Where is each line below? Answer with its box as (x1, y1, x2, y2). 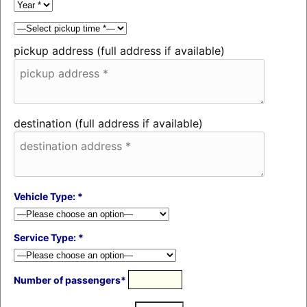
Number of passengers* (13, 273, 128, 286)
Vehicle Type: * (13, 190, 83, 202)
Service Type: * (13, 231, 84, 243)
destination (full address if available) (13, 116, 203, 130)
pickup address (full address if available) (13, 43, 225, 58)
